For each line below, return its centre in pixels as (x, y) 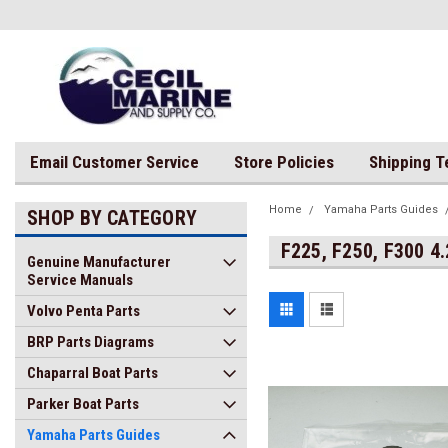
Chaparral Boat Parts (92, 373)
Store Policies (284, 162)
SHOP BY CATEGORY (112, 218)
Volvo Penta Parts (83, 311)
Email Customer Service (114, 162)
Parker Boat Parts (83, 404)
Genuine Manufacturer (99, 262)
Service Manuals (80, 280)
